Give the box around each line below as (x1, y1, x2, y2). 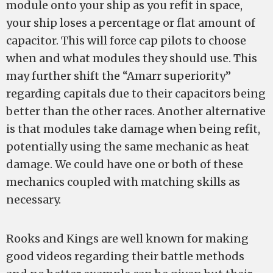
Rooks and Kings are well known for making (6, 232, 249, 246)
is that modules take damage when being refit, (6, 122, 260, 136)
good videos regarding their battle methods (6, 249, 244, 263)
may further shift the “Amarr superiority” (6, 69, 231, 83)
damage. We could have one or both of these (6, 157, 243, 171)
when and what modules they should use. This (6, 51, 257, 65)
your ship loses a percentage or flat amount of (6, 16, 255, 30)
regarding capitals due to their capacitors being (6, 87, 266, 101)
